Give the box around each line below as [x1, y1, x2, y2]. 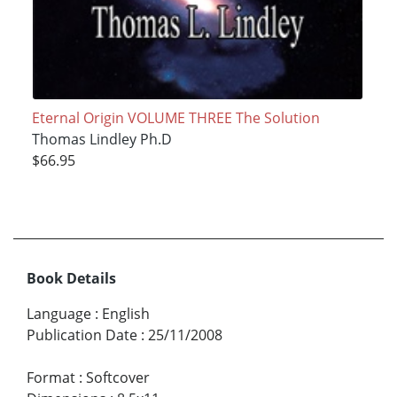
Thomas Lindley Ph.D [31, 128, 172, 149]
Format [27, 368, 75, 388]
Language [27, 304, 91, 324]
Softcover [86, 368, 150, 388]
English [102, 304, 150, 324]
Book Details [27, 269, 116, 289]
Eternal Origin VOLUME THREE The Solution [31, 107, 320, 128]
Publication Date [27, 325, 137, 346]
